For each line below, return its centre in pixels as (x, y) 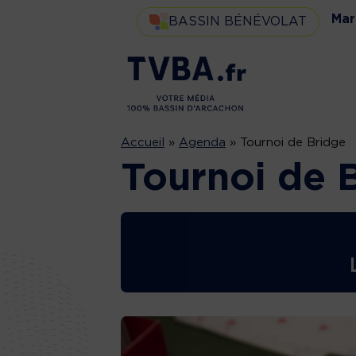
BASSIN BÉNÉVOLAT (238, 21)
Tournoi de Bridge (293, 142)
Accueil (143, 142)
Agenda (202, 142)
